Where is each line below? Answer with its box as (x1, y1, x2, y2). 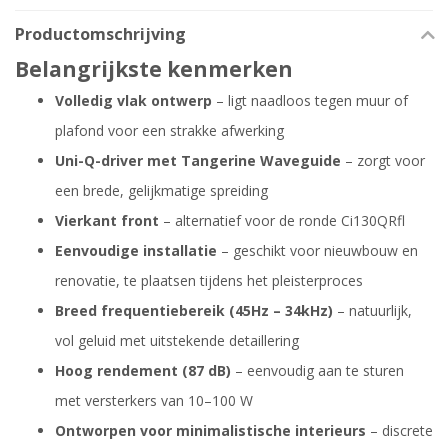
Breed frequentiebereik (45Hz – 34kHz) (55, 301, 333, 321)
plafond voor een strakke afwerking (55, 121, 284, 141)
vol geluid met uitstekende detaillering (55, 331, 299, 351)
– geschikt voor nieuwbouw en (217, 241, 418, 261)
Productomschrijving (15, 23, 186, 46)
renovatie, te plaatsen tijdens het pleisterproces (55, 271, 363, 291)
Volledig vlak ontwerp (55, 91, 212, 111)
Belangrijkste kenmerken (15, 55, 293, 84)
